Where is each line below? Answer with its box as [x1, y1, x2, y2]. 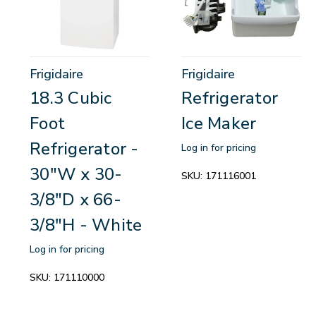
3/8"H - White [30, 213, 142, 236]
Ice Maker [181, 111, 257, 135]
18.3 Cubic [30, 86, 112, 109]
